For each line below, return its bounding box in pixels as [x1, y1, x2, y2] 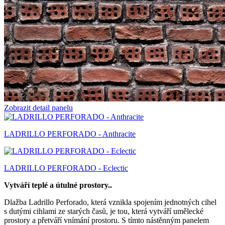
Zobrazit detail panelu [4, 103, 73, 112]
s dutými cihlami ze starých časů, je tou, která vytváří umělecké [4, 206, 203, 215]
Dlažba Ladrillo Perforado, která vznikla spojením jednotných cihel [4, 197, 216, 206]
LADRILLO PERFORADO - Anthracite [4, 129, 136, 138]
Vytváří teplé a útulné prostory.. [4, 180, 112, 189]
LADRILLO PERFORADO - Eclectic [4, 163, 128, 172]
